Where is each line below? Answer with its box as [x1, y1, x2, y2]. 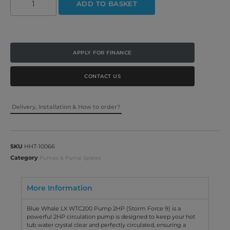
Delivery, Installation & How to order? [12, 103, 120, 110]
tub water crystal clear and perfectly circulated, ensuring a [27, 221, 186, 228]
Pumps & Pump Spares [40, 154, 101, 161]
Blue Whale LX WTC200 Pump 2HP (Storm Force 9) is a [27, 204, 181, 212]
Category [10, 154, 38, 161]
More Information [27, 183, 93, 193]
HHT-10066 [24, 142, 55, 150]
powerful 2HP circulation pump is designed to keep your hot [27, 213, 196, 220]
